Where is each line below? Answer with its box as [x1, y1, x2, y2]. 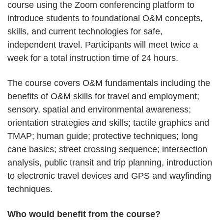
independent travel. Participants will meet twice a [7, 40, 198, 50]
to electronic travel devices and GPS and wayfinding [7, 171, 211, 181]
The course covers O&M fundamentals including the [7, 78, 210, 88]
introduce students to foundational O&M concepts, [7, 13, 203, 23]
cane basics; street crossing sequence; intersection [7, 144, 207, 154]
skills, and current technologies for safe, [7, 27, 163, 36]
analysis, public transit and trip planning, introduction [7, 158, 212, 167]
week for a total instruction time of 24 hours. [7, 53, 178, 63]
